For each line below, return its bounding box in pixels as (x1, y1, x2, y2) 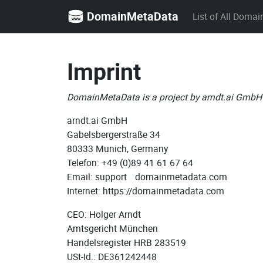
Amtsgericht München (67, 222, 158, 235)
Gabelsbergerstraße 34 (67, 128, 160, 141)
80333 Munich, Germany (67, 142, 168, 155)
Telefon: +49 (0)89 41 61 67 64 (67, 156, 193, 169)
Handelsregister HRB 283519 (67, 236, 186, 249)
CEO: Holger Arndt (67, 208, 141, 221)
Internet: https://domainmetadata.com (67, 184, 224, 197)
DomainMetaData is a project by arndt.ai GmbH (67, 90, 262, 103)
